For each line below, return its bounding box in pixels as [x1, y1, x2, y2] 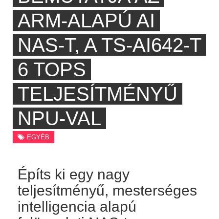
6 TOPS [17, 59, 86, 81]
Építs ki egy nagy [17, 166, 130, 182]
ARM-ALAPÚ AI [17, 10, 155, 32]
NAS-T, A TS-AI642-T [17, 34, 201, 56]
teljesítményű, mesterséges [17, 182, 197, 198]
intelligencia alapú [17, 198, 136, 215]
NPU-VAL [17, 108, 101, 130]
